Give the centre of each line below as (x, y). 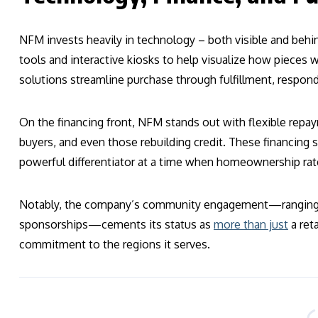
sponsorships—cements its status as (116, 225)
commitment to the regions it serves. (115, 245)
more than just (251, 225)
